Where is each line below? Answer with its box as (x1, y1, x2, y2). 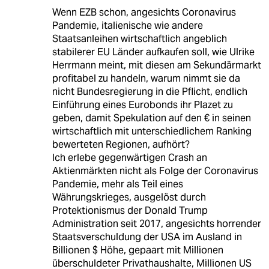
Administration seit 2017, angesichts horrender (52, 217, 261, 230)
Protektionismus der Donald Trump (52, 204, 208, 217)
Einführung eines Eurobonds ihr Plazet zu (52, 98, 233, 111)
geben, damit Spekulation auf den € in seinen (52, 111, 251, 124)
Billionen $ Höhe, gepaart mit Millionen (52, 243, 223, 256)
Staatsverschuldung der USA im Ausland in (52, 230, 242, 243)
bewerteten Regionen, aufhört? (52, 138, 190, 151)
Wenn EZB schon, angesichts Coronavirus (52, 5, 236, 19)
